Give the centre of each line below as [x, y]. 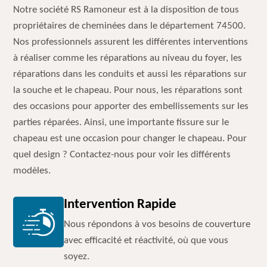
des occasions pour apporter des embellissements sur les [131, 106]
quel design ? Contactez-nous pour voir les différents [122, 155]
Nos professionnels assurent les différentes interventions [131, 42]
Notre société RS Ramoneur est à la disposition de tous [126, 10]
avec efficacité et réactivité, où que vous [146, 240]
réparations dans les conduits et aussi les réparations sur [130, 74]
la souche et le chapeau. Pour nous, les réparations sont [128, 90]
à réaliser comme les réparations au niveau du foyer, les [128, 58]
